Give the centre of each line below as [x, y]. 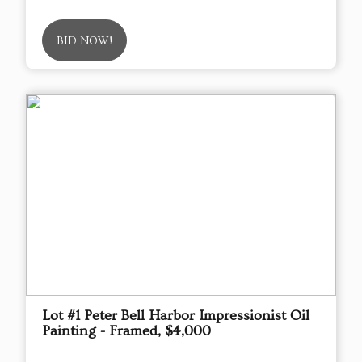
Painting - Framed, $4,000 [126, 330]
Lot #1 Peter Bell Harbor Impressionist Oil [176, 315]
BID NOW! [84, 41]
